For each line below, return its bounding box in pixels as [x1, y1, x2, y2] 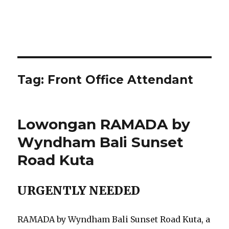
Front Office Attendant [48, 73, 194, 87]
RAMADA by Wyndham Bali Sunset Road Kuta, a [17, 214, 211, 224]
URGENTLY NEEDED [17, 183, 141, 198]
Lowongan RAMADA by [17, 116, 191, 133]
